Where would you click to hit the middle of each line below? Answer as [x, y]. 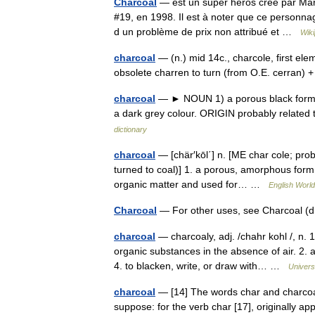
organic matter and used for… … [191, 184]
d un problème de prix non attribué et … [207, 32]
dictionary [130, 129]
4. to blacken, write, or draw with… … [201, 266]
